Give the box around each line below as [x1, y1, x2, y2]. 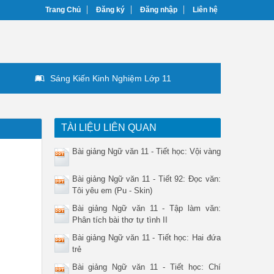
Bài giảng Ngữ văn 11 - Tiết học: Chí [72, 262, 221, 272]
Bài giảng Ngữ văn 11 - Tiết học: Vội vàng [72, 147, 221, 156]
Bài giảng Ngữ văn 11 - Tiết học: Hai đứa [72, 233, 221, 242]
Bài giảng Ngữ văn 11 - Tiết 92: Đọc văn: [72, 174, 221, 183]
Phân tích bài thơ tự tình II [72, 215, 168, 224]
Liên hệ [193, 6, 218, 14]
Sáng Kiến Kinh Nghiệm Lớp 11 [50, 73, 171, 83]
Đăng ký [96, 6, 125, 14]
